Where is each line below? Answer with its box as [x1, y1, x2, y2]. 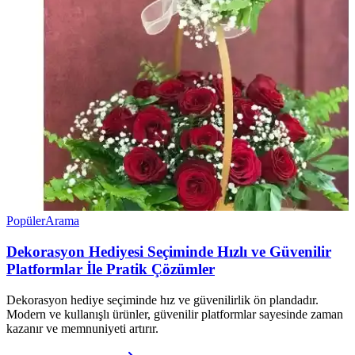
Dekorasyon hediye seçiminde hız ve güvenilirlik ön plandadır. [6, 292, 319, 307]
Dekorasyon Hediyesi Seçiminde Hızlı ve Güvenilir [6, 243, 331, 261]
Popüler [6, 214, 45, 228]
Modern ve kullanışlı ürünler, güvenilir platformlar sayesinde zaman [6, 307, 343, 321]
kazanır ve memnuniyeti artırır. [6, 321, 158, 335]
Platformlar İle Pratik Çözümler [6, 261, 215, 278]
